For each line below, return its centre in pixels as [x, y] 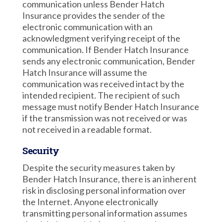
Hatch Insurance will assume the [84, 72]
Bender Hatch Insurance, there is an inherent [109, 179]
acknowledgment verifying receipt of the [101, 38]
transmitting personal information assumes [105, 213]
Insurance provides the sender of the [93, 15]
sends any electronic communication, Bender [109, 61]
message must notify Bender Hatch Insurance [111, 107]
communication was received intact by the [103, 84]
